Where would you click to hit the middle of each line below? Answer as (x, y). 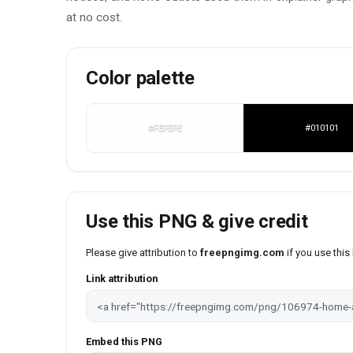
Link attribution (122, 279)
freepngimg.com (242, 252)
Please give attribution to (143, 252)
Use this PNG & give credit (197, 221)
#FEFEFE (165, 128)
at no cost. (94, 17)
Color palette (140, 78)
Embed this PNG (124, 341)
